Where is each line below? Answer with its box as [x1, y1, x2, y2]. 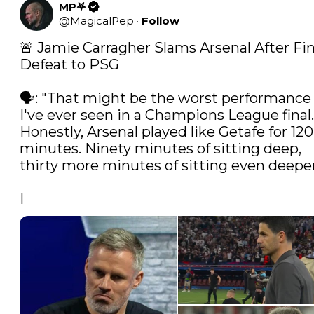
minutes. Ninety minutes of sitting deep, [20, 139, 301, 157]
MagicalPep [70, 13, 134, 27]
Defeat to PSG [20, 55, 119, 73]
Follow [142, 13, 179, 27]
